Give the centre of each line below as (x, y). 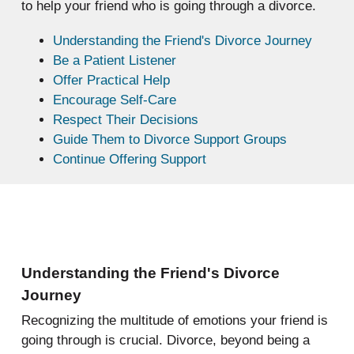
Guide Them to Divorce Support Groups (169, 140)
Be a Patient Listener (114, 61)
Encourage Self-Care (114, 100)
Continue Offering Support (129, 160)
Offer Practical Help (111, 81)
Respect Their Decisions (125, 120)
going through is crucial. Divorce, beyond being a (165, 340)
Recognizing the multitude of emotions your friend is (174, 320)
